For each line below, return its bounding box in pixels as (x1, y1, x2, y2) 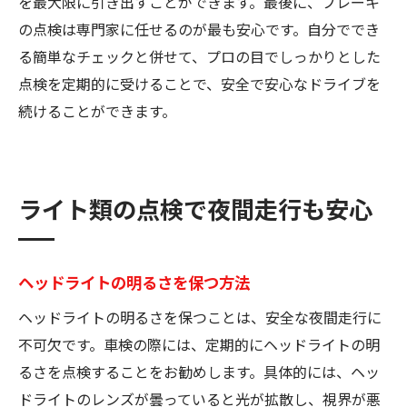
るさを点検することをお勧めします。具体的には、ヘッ (18, 360, 380, 382)
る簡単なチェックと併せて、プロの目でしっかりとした (18, 45, 381, 67)
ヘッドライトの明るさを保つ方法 (18, 270, 250, 293)
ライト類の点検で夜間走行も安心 (18, 191, 372, 226)
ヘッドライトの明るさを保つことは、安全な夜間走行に (18, 305, 382, 328)
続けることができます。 (18, 99, 176, 122)
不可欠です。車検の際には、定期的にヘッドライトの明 (18, 333, 380, 355)
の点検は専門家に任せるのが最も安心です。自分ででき (18, 17, 380, 40)
